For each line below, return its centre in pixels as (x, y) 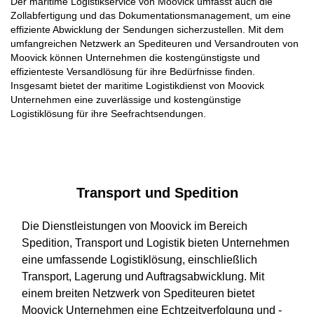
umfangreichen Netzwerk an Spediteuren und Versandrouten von (155, 43)
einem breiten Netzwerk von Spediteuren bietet (138, 293)
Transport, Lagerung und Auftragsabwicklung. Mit (143, 276)
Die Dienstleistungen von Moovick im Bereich (135, 226)
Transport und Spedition (157, 192)
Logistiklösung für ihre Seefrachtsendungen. (108, 113)
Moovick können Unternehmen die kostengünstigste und (135, 57)
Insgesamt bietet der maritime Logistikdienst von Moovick (137, 85)
